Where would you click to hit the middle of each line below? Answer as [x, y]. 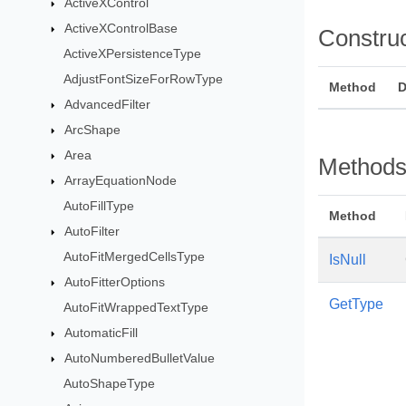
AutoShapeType [109, 383]
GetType [356, 304]
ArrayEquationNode [120, 180]
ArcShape [92, 130]
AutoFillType [98, 206]
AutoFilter [92, 231]
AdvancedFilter [107, 104]
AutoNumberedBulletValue [139, 358]
